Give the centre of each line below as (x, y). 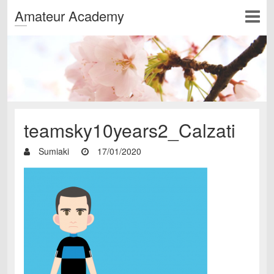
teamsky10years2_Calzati (130, 130)
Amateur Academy (69, 16)
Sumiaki (53, 151)
